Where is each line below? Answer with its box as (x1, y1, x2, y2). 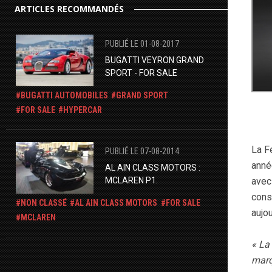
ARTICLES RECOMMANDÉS (15, 2, 124, 15)
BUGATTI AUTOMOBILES (21, 90, 108, 101)
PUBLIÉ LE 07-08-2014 (104, 146, 179, 156)
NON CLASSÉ (21, 198, 67, 208)
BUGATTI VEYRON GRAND (104, 55, 204, 65)
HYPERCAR (63, 105, 103, 115)
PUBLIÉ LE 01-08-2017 (104, 38, 179, 49)
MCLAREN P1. (104, 175, 158, 185)
